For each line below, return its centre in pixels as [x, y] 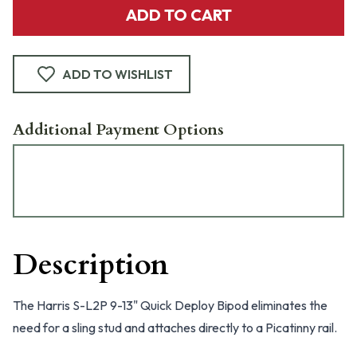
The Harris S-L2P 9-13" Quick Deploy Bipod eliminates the [170, 305]
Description [91, 265]
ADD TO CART [178, 15]
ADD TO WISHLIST [118, 74]
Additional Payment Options [118, 129]
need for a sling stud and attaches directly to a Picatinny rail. [175, 328]
